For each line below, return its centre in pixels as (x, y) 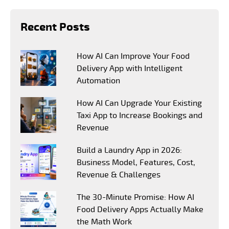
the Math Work (105, 222)
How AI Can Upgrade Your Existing (140, 103)
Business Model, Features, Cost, (136, 162)
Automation (99, 81)
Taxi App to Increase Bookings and (140, 115)
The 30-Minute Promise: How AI (136, 197)
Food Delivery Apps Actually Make (140, 209)
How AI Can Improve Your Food (133, 56)
